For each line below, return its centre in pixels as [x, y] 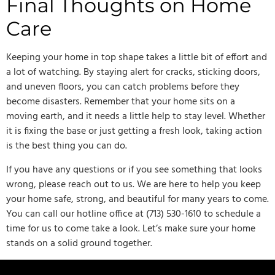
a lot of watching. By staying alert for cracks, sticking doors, [133, 73]
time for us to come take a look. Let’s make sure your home [131, 229]
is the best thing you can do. [67, 146]
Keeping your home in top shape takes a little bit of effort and [137, 58]
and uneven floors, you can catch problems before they [123, 87]
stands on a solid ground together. [79, 243]
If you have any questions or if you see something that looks [134, 170]
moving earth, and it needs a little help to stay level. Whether [136, 117]
